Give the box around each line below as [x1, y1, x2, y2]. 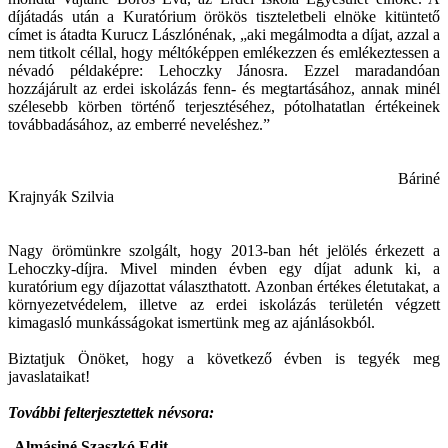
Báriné [8, 170, 440, 188]
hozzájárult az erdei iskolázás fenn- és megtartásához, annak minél [8, 80, 440, 98]
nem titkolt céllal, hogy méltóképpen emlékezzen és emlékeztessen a [8, 44, 440, 62]
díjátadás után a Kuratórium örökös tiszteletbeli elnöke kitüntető [8, 8, 440, 26]
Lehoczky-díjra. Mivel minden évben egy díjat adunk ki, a [8, 260, 440, 278]
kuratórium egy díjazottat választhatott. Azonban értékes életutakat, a [8, 278, 440, 296]
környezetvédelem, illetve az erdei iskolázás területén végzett [8, 296, 440, 314]
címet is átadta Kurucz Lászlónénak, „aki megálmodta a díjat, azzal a [8, 26, 440, 44]
